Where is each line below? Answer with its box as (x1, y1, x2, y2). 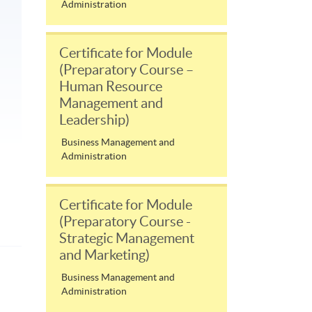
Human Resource (59, 78, 162, 94)
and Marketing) (59, 247, 150, 263)
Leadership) (59, 111, 130, 127)
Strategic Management (59, 230, 194, 246)
